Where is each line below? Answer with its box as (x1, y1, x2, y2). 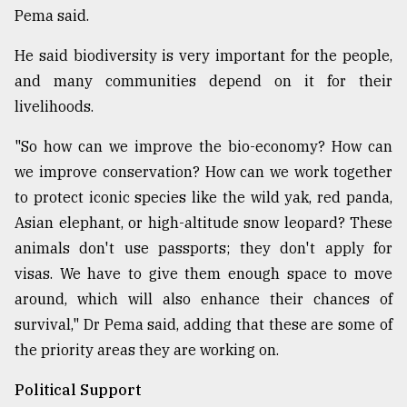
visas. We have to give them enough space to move (15, 264, 392, 283)
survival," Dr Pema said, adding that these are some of (15, 315, 392, 334)
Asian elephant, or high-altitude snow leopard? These (15, 213, 392, 233)
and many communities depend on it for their (15, 72, 392, 91)
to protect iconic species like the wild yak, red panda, (15, 188, 392, 207)
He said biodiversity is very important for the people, (15, 46, 392, 65)
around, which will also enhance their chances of (15, 290, 392, 309)
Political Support (15, 381, 141, 400)
